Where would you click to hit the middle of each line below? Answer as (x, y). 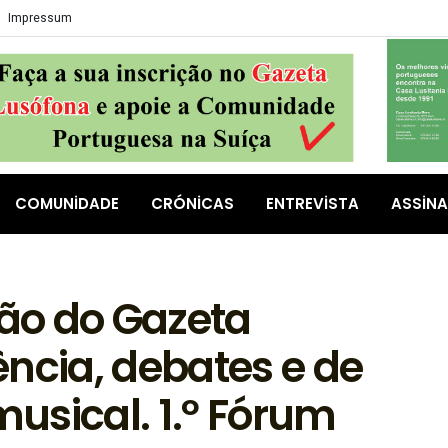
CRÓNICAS (192, 203)
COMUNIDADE (67, 203)
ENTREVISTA (312, 203)
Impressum (40, 18)
